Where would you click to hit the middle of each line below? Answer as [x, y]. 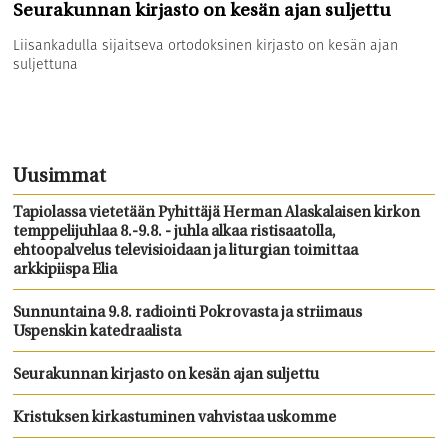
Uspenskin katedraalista [97, 332]
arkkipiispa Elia [65, 270]
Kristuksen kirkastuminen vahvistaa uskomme [175, 418]
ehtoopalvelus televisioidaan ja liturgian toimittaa [186, 251]
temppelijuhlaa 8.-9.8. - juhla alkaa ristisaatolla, [175, 232]
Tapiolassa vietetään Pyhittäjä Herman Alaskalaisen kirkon [217, 213]
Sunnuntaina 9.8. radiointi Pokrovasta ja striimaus [188, 313]
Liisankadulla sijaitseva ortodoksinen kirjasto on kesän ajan [206, 44]
